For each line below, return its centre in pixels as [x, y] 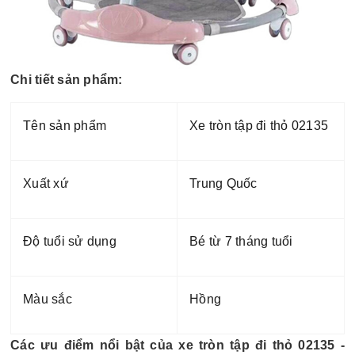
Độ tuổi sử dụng [70, 241]
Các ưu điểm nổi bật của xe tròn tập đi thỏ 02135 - [177, 345]
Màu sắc [48, 299]
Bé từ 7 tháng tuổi [241, 241]
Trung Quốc [223, 183]
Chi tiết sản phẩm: [67, 80]
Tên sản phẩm [65, 126]
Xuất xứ [46, 183]
